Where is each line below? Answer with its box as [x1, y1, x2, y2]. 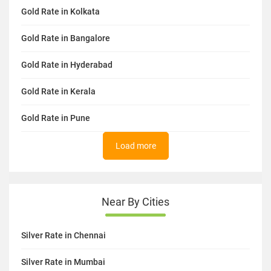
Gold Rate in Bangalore [21, 33, 110, 43]
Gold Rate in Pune [21, 113, 90, 123]
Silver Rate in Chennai [21, 230, 106, 240]
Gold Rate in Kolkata [21, 6, 100, 16]
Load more [115, 140, 156, 151]
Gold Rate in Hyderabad [21, 59, 113, 70]
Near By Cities [102, 195, 169, 208]
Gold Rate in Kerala [21, 86, 96, 96]
